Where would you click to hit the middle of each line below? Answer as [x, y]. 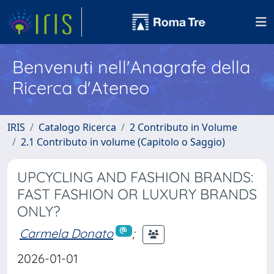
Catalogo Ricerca [77, 127]
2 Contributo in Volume [183, 127]
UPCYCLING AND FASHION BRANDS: [135, 177]
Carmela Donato [66, 233]
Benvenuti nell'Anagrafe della [131, 67]
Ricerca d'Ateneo [81, 87]
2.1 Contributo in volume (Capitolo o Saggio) [123, 142]
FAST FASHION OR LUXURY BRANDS [137, 194]
